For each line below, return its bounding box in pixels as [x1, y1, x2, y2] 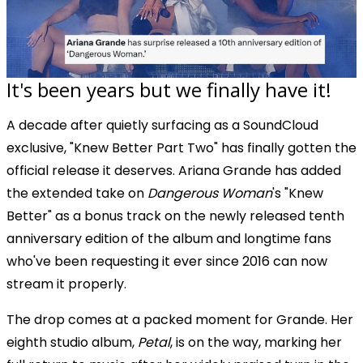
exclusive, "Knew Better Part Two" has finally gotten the [6, 138, 357, 157]
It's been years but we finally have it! [6, 75, 336, 103]
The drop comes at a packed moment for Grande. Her [6, 310, 353, 329]
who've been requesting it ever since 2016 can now [6, 251, 327, 271]
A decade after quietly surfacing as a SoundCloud [6, 115, 318, 135]
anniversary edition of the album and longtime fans [6, 228, 331, 248]
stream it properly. [6, 274, 126, 293]
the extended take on [6, 183, 147, 203]
